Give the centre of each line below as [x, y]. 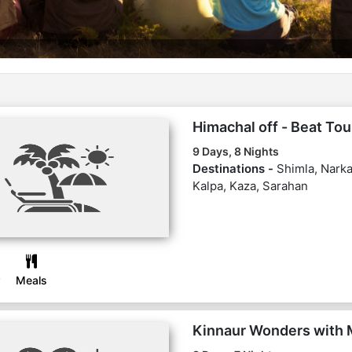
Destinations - [234, 169]
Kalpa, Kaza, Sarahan [250, 186]
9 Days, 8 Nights [235, 151]
